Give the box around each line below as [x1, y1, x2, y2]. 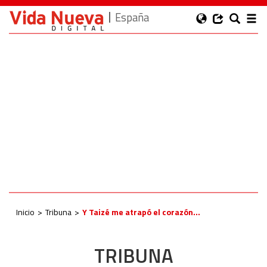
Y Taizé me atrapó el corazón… [82, 206, 200, 218]
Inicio [16, 206, 35, 218]
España [115, 9, 149, 26]
